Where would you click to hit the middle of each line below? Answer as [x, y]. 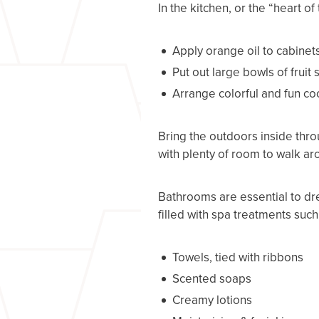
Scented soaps [212, 279]
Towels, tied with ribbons [238, 257]
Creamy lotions [212, 300]
